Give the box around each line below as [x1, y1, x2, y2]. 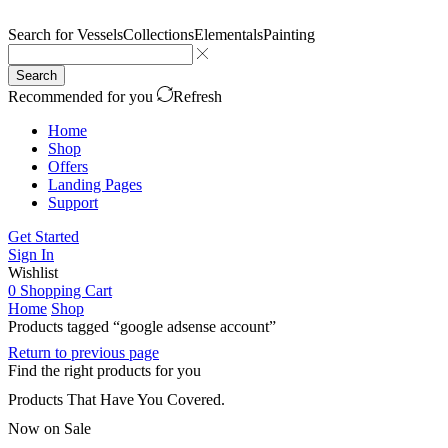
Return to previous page [8, 344, 159, 361]
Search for [8, 26, 77, 43]
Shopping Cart [20, 282, 112, 299]
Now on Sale [8, 420, 91, 438]
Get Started [8, 228, 79, 245]
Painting [263, 26, 315, 43]
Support [48, 194, 98, 211]
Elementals [194, 26, 263, 43]
